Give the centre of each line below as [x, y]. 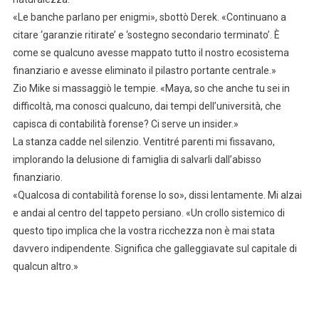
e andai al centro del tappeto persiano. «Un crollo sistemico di [148, 213]
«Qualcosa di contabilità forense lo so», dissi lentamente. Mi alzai [157, 195]
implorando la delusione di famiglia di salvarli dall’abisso [137, 160]
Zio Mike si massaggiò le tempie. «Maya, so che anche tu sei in [151, 89]
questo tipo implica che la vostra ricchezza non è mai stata [143, 231]
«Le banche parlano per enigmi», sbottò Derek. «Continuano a [149, 17]
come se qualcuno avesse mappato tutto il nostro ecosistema [151, 53]
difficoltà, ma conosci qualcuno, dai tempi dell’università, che [147, 106]
